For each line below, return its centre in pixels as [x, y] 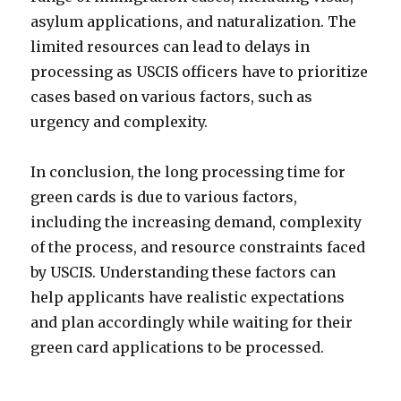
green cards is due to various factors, [164, 197]
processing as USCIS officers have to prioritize [200, 72]
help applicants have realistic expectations [188, 297]
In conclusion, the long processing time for [188, 172]
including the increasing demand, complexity [196, 222]
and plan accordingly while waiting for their [192, 322]
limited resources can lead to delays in [171, 47]
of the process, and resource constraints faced [198, 247]
